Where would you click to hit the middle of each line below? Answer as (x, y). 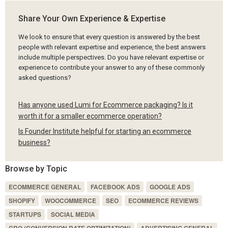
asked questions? (45, 77)
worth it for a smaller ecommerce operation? (90, 116)
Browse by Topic (36, 169)
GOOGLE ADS (170, 187)
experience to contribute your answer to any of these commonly (111, 67)
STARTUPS (25, 215)
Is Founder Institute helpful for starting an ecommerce (105, 132)
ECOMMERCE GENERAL (45, 187)
